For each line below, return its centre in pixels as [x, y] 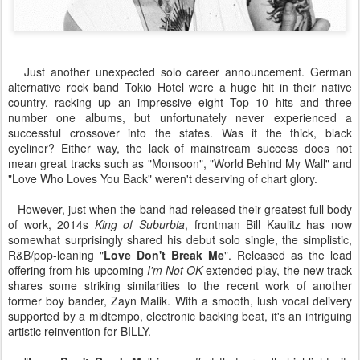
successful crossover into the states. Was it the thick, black [180, 133]
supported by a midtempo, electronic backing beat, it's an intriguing [180, 316]
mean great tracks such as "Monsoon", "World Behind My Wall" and [180, 164]
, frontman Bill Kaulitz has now [269, 225]
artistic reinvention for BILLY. [80, 331]
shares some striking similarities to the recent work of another [180, 286]
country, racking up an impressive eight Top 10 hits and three [180, 102]
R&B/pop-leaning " [56, 255]
